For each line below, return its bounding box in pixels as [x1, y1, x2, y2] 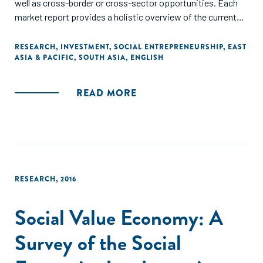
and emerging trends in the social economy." [15, 25, 185, 36]
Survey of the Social [15, 227, 181, 258]
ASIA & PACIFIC [15, 52, 74, 63]
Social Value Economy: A [15, 202, 223, 233]
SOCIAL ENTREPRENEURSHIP [114, 42, 223, 52]
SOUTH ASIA [79, 52, 126, 63]
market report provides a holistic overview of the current [15, 11, 237, 22]
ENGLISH [130, 52, 164, 63]
